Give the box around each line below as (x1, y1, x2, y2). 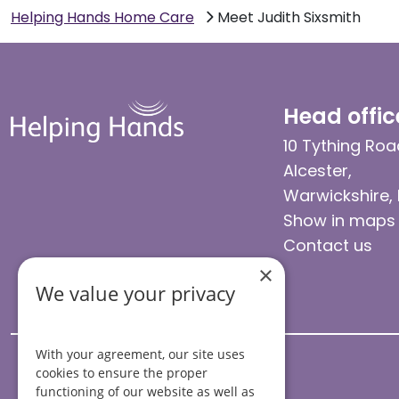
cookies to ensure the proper (36, 364, 208, 381)
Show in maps (283, 208, 395, 232)
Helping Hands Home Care (11, 6, 194, 28)
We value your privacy (36, 280, 235, 307)
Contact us (283, 233, 372, 256)
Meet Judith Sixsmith (217, 6, 362, 28)
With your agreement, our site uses (36, 346, 245, 362)
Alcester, (283, 159, 352, 182)
